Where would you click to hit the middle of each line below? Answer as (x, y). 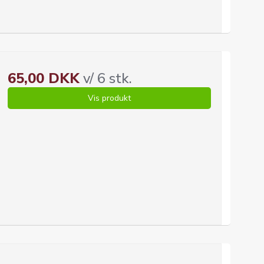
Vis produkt (109, 98)
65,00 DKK (43, 78)
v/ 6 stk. (105, 78)
